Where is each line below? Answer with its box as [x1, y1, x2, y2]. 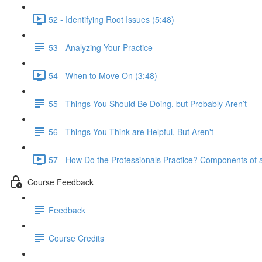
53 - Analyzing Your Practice [49, 41, 153, 53]
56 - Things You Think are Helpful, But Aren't [49, 125, 213, 137]
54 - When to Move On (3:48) [49, 69, 157, 81]
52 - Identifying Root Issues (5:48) [49, 13, 174, 25]
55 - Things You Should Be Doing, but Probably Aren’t [49, 97, 247, 109]
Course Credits [49, 232, 104, 244]
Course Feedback [27, 175, 94, 188]
